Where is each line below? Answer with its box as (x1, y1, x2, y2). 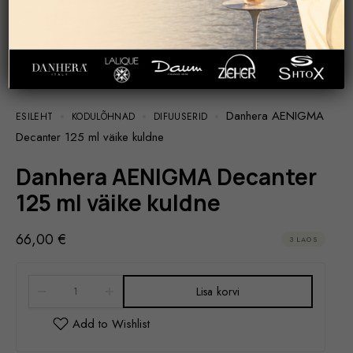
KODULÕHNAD (72, 110, 136, 124)
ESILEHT (16, 110, 54, 124)
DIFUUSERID (154, 110, 208, 124)
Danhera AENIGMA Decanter (16, 162, 32, 191)
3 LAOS (289, 234, 318, 244)
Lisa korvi (195, 284, 240, 299)
